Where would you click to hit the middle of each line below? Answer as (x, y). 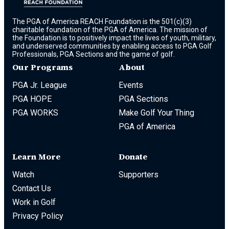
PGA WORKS (35, 113)
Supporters (139, 175)
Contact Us (32, 189)
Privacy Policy (38, 216)
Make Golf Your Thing (156, 113)
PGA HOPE (32, 99)
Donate (133, 157)
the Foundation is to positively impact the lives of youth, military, (114, 38)
